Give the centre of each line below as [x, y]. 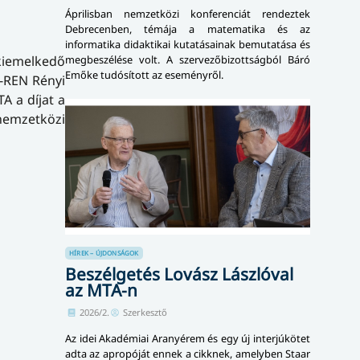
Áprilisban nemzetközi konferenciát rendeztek [188, 14]
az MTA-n [101, 290]
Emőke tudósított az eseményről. [144, 75]
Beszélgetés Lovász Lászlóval [179, 274]
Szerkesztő [145, 313]
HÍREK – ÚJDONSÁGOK [104, 253]
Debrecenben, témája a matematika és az [188, 29]
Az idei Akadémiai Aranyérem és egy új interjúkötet [188, 339]
